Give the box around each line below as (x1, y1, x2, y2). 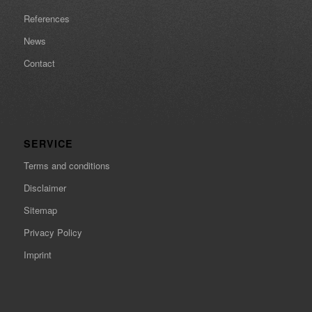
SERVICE (23, 136, 73, 150)
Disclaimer (23, 180, 66, 194)
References (23, 11, 70, 25)
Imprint (23, 247, 52, 261)
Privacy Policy (23, 225, 82, 239)
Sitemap (23, 203, 57, 217)
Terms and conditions (23, 158, 110, 172)
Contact (23, 56, 55, 70)
